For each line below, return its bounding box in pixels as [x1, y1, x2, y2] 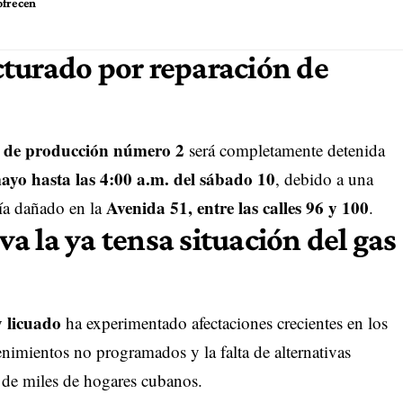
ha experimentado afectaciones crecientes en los [60, 310, 388, 334]
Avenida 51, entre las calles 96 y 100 [105, 195, 369, 220]
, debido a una [274, 167, 373, 191]
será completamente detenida [184, 139, 385, 162]
